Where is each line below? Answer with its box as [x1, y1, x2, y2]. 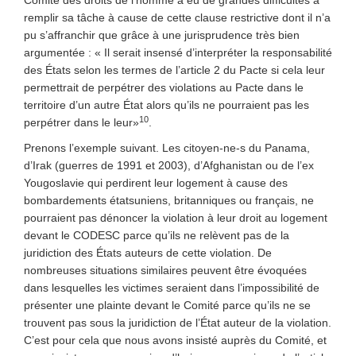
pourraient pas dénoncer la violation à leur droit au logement [24, 211, 327, 224]
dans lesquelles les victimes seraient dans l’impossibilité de [24, 281, 319, 294]
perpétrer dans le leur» [24, 116, 139, 129]
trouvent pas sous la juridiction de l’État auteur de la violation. [24, 316, 331, 329]
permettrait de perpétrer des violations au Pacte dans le [24, 81, 304, 94]
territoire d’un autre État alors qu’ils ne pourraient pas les [24, 99, 309, 111]
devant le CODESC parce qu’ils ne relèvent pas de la [24, 229, 289, 242]
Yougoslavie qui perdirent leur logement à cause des [24, 176, 288, 189]
